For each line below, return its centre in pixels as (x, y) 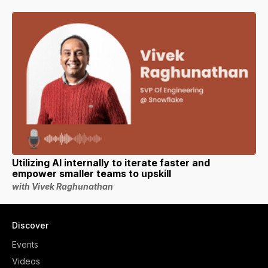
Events (25, 245)
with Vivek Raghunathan (63, 186)
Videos (26, 261)
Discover (30, 225)
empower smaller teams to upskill (92, 173)
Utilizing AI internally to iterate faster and (111, 163)
